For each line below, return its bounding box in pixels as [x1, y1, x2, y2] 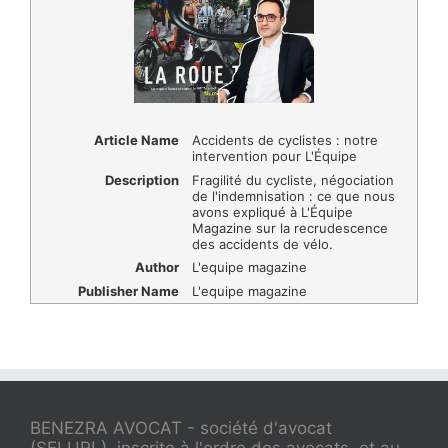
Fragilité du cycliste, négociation [191, 171, 394, 188]
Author [134, 259, 179, 276]
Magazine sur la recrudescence [191, 219, 388, 236]
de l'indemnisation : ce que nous [191, 187, 395, 204]
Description [104, 171, 179, 188]
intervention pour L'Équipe [191, 148, 357, 165]
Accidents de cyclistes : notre [191, 132, 378, 149]
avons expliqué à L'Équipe [191, 203, 353, 220]
